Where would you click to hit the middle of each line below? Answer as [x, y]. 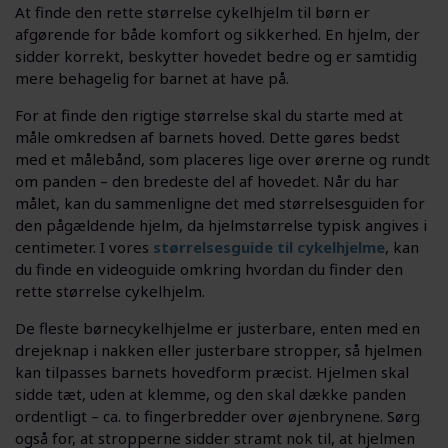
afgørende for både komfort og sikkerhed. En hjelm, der [217, 33]
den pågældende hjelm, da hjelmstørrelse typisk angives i [221, 224]
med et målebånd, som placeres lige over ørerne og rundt [222, 158]
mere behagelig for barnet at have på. [152, 77]
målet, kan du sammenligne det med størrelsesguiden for [220, 202]
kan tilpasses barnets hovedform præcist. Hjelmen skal [212, 371]
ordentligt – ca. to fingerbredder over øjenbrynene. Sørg [217, 415]
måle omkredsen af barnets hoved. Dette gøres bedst [207, 136]
